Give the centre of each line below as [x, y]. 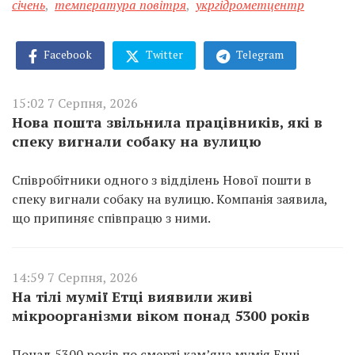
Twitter [163, 54]
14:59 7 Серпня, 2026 [75, 277]
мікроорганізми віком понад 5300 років [161, 315]
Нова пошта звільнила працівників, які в [167, 122]
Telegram [259, 54]
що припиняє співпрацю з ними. [111, 218]
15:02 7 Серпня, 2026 [75, 103]
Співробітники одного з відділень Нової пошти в [162, 179]
